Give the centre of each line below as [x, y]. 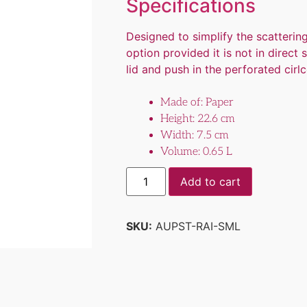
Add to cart [211, 181]
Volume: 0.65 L [196, 151]
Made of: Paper [197, 102]
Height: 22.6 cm [197, 119]
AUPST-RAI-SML [196, 226]
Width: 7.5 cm [194, 135]
